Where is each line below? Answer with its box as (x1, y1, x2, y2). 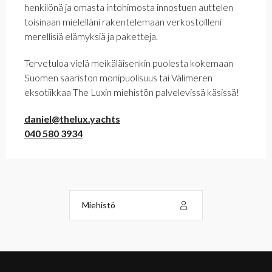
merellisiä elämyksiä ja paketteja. (24, 30, 158, 42)
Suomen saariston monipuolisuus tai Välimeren (24, 71, 212, 83)
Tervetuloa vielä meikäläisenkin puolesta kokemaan (24, 56, 233, 69)
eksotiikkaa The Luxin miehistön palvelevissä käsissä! (24, 86, 239, 98)
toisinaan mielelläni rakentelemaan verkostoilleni (24, 15, 222, 27)
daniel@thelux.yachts (24, 112, 120, 124)
